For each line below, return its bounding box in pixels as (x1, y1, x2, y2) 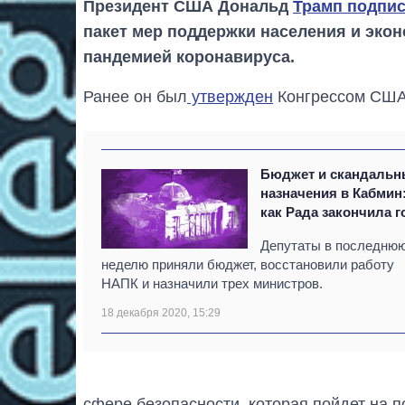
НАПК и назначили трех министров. (101, 276, 323, 292)
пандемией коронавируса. (83, 48, 295, 67)
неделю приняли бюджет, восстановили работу (101, 257, 394, 273)
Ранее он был (83, 88, 187, 107)
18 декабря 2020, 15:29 (101, 306, 221, 320)
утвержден (187, 88, 273, 107)
